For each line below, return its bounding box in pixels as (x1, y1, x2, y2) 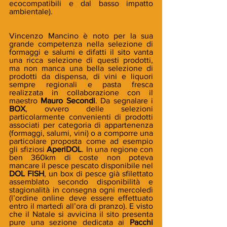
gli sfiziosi (9, 145, 47, 154)
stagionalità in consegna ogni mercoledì (9, 185, 153, 195)
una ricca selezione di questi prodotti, (9, 56, 153, 65)
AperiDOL (47, 145, 82, 154)
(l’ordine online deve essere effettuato (9, 194, 153, 203)
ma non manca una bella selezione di (9, 64, 153, 73)
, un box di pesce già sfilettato (44, 169, 153, 178)
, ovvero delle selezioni (25, 104, 153, 113)
